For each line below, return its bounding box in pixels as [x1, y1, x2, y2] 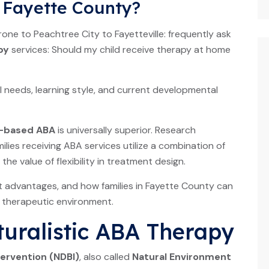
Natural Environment [132, 250, 231, 263]
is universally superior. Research [55, 124, 196, 136]
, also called [79, 250, 132, 263]
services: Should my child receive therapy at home [9, 43, 231, 56]
